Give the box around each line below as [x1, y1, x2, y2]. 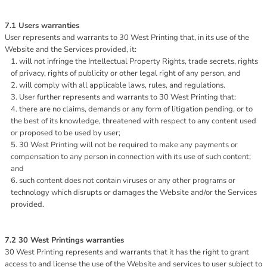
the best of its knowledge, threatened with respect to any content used [11, 116, 256, 126]
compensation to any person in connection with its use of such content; [11, 151, 251, 162]
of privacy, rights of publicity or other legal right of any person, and [11, 68, 241, 79]
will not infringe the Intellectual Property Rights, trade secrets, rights [19, 56, 258, 67]
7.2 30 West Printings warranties [5, 235, 124, 246]
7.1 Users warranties [5, 20, 79, 31]
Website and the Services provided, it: [5, 44, 136, 55]
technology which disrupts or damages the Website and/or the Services [11, 187, 257, 198]
